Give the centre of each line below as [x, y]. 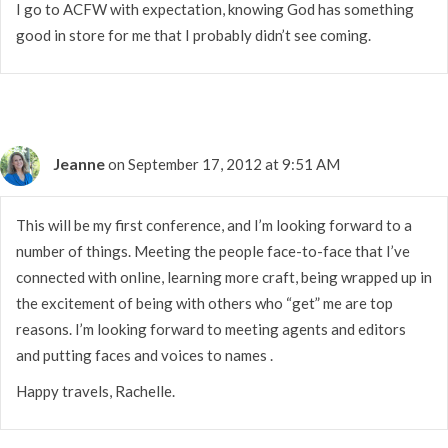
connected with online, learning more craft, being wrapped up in [224, 276]
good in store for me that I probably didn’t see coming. [193, 34]
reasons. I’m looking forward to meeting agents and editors [211, 328]
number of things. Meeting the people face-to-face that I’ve [213, 250]
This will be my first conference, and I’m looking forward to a [214, 224]
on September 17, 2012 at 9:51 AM [224, 163]
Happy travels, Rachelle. [95, 390]
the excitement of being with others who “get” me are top [204, 302]
